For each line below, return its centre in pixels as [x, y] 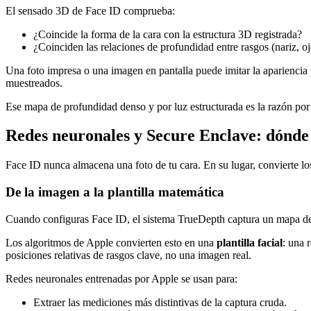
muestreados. [34, 83]
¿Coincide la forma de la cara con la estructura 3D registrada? [168, 34]
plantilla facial [250, 242]
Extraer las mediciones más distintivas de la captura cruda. [160, 302]
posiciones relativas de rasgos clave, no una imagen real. [128, 255]
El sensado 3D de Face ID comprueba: [90, 10]
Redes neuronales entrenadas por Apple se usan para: [121, 278]
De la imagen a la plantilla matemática [115, 192]
